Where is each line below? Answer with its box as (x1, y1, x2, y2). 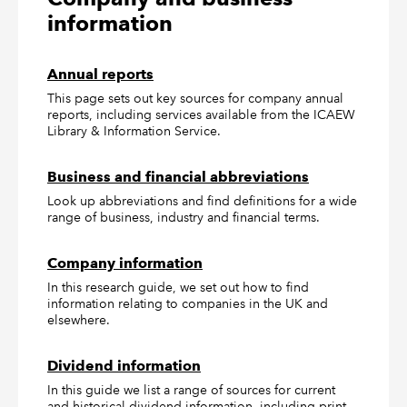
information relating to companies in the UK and (47, 295, 328, 312)
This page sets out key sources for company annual (47, 90, 343, 106)
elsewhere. (47, 312, 110, 328)
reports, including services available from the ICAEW (47, 106, 355, 123)
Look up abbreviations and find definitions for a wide (47, 193, 357, 209)
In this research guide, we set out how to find (47, 279, 309, 295)
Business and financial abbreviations (47, 168, 309, 185)
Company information (47, 254, 203, 272)
